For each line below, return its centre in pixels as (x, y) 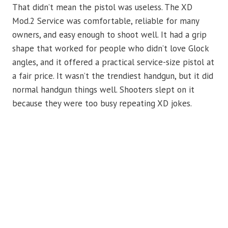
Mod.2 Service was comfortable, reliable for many (106, 21)
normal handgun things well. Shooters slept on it (103, 90)
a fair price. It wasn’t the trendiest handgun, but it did (113, 76)
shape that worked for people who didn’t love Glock (110, 49)
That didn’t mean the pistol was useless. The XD (102, 7)
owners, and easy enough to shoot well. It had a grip (109, 35)
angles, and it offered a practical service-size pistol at (113, 62)
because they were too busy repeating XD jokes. (102, 104)
